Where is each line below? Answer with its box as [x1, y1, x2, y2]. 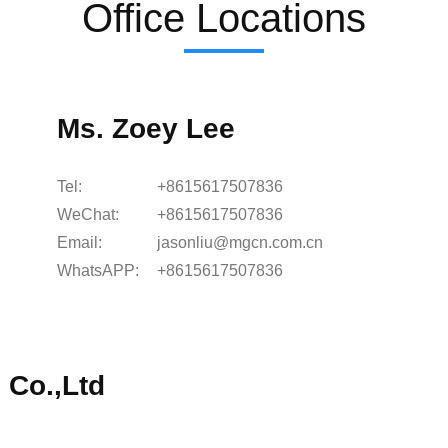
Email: [57, 234, 103, 251]
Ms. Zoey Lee [57, 113, 236, 144]
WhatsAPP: [57, 262, 140, 279]
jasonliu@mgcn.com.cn [157, 234, 324, 251]
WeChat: [57, 206, 120, 223]
